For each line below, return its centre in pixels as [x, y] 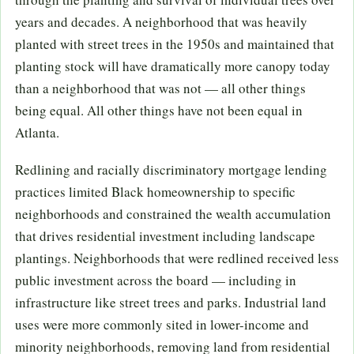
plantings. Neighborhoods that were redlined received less [177, 258]
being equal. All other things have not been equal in [159, 111]
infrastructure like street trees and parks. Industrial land [171, 302]
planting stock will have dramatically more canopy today [173, 66]
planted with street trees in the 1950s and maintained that [175, 44]
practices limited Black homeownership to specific [155, 191]
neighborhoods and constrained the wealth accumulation [173, 213]
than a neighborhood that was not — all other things [160, 88]
